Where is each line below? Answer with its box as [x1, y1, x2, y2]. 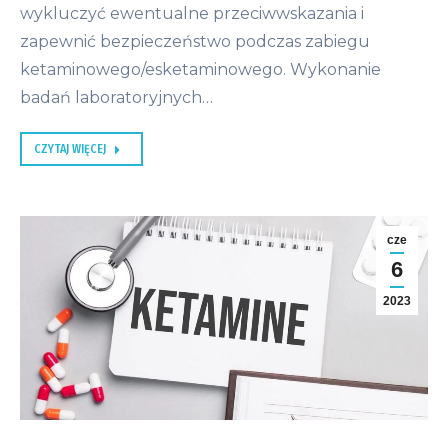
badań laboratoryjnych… [20, 88, 213, 108]
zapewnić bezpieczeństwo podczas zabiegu [20, 32, 370, 52]
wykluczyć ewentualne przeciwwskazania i [20, 4, 364, 24]
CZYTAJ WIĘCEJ [34, 142, 106, 157]
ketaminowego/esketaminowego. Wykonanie [20, 60, 381, 80]
